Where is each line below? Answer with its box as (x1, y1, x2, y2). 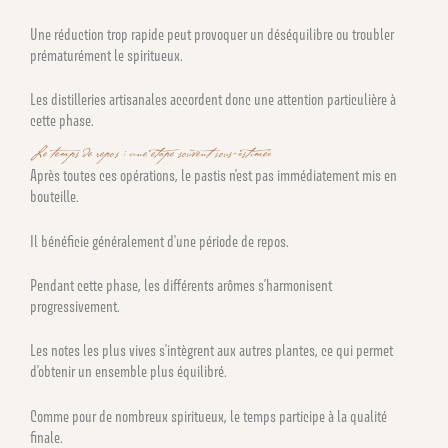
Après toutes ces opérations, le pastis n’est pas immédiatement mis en (30, 166, 397, 186)
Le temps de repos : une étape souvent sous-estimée (30, 140, 271, 170)
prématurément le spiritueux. (30, 45, 183, 65)
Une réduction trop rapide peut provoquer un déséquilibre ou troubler (30, 24, 394, 44)
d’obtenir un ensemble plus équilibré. (30, 362, 227, 382)
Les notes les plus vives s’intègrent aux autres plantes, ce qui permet (30, 341, 393, 361)
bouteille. (30, 187, 79, 207)
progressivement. (30, 297, 120, 317)
